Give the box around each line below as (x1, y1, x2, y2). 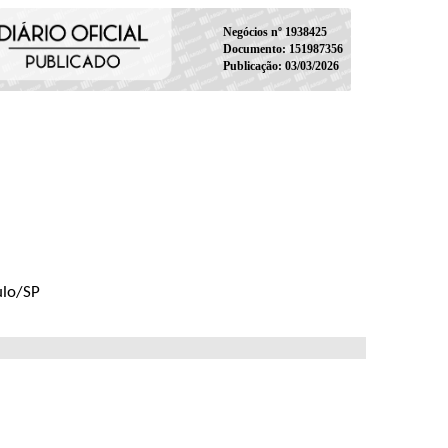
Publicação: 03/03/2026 (222, 58, 339, 73)
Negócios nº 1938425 (222, 24, 327, 39)
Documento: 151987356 (222, 41, 343, 56)
